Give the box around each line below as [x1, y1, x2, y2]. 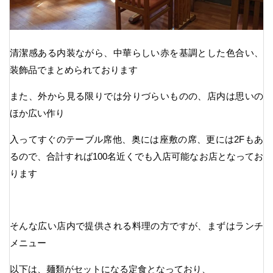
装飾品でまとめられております [10, 64, 138, 75]
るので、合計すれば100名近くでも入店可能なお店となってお [10, 151, 263, 161]
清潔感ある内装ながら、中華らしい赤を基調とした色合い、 [10, 47, 263, 58]
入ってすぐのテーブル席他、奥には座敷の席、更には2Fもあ [10, 133, 263, 144]
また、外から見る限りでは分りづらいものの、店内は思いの [10, 90, 263, 101]
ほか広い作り [10, 107, 65, 118]
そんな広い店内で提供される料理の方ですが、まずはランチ [10, 220, 263, 231]
